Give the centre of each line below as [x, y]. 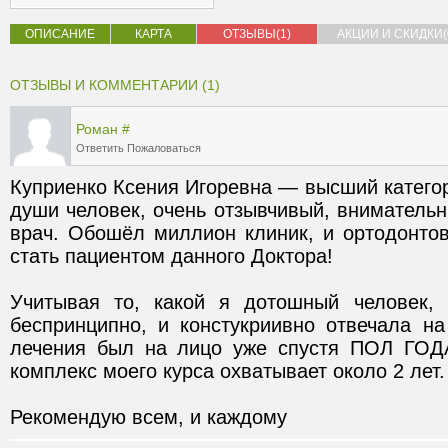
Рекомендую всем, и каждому [148, 417]
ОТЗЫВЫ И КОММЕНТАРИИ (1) [115, 85]
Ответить [100, 148]
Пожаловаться [164, 148]
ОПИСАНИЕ [60, 34]
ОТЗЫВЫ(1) [257, 34]
